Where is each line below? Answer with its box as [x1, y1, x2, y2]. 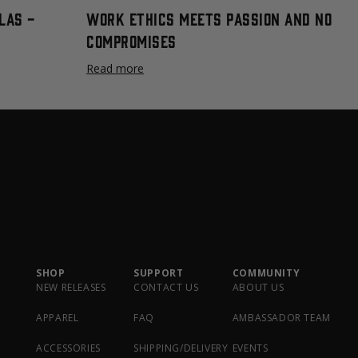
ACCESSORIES [36, 341, 101, 355]
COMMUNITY [232, 266, 300, 280]
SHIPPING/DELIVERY [133, 341, 229, 355]
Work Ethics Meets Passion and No [86, 8, 332, 28]
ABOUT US [232, 280, 284, 294]
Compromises [86, 30, 177, 50]
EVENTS [232, 341, 268, 355]
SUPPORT [133, 266, 184, 280]
